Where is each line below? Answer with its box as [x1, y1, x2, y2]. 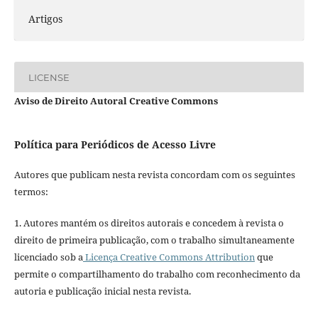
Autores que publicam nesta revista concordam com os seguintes [13, 168, 295, 182]
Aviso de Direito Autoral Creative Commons [13, 94, 218, 108]
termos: [13, 185, 48, 199]
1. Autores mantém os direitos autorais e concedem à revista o [13, 216, 284, 230]
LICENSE [28, 71, 70, 83]
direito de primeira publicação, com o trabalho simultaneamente [13, 234, 295, 247]
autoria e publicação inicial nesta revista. [13, 285, 191, 298]
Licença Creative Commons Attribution [82, 251, 255, 264]
